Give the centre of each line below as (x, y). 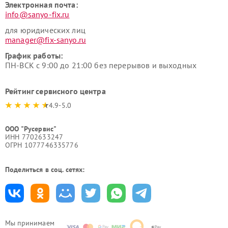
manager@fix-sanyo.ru (46, 40)
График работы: (34, 55)
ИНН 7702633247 (34, 137)
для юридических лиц (45, 30)
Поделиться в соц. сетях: (45, 169)
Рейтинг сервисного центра (55, 91)
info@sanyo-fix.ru (37, 14)
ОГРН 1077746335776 (42, 145)
